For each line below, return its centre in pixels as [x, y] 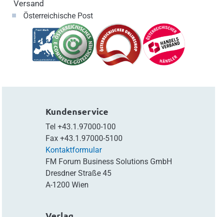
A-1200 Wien [67, 185]
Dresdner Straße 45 [78, 173]
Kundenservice [77, 111]
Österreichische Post [58, 15]
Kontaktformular [73, 150]
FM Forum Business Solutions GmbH [108, 161]
